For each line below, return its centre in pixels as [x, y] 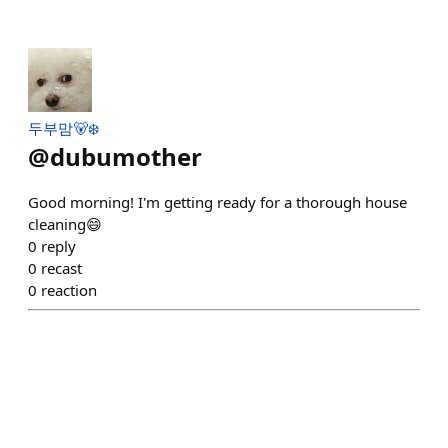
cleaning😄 [65, 224]
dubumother [126, 156]
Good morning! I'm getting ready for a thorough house [217, 202]
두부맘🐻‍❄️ [63, 128]
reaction [69, 290]
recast [61, 268]
